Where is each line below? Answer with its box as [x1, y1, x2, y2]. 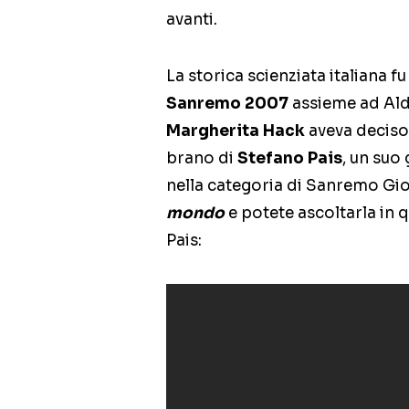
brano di [166, 149, 237, 169]
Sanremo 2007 [166, 94, 288, 114]
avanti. [166, 10, 217, 30]
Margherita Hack [166, 121, 305, 142]
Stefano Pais [237, 149, 342, 169]
